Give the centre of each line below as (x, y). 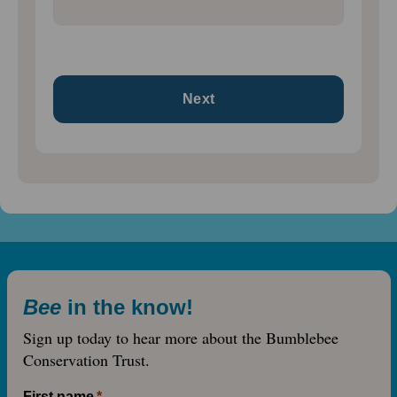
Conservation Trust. (86, 360)
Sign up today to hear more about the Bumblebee (180, 338)
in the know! (130, 307)
